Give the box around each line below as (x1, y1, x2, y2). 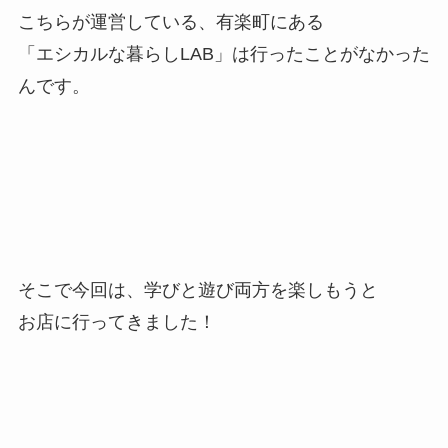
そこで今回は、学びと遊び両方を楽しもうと (17, 279, 378, 300)
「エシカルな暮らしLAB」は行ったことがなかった (17, 44, 430, 65)
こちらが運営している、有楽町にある (17, 12, 324, 33)
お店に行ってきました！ (17, 311, 216, 332)
